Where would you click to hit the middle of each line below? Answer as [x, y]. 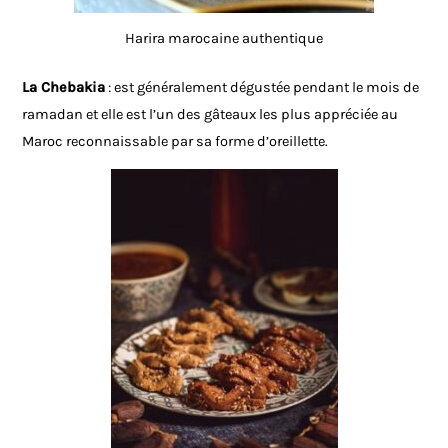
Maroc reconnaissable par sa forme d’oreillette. [175, 141]
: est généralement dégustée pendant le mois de [262, 87]
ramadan [53, 114]
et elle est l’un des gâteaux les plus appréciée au [241, 114]
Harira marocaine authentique [224, 38]
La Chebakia [64, 87]
